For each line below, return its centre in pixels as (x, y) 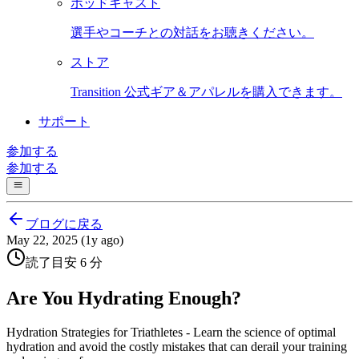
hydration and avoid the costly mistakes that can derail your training (177, 347)
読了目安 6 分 (64, 263)
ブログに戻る (64, 224)
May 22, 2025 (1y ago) (65, 240)
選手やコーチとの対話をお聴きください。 (192, 32)
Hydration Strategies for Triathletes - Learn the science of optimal (171, 333)
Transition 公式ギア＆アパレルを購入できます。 (206, 92)
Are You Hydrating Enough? (124, 298)
